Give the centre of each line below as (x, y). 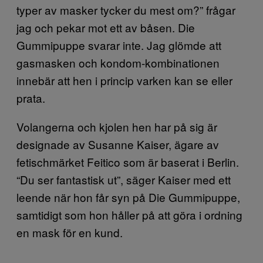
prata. (31, 98)
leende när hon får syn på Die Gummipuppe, (128, 197)
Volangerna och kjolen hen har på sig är (117, 127)
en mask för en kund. (70, 232)
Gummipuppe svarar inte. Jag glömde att (119, 45)
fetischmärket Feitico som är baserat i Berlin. (128, 162)
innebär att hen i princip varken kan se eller (124, 80)
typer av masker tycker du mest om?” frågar (126, 10)
